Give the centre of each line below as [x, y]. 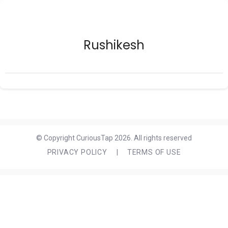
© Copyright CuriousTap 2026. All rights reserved [114, 138]
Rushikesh [114, 45]
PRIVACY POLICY [77, 152]
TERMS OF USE [154, 152]
